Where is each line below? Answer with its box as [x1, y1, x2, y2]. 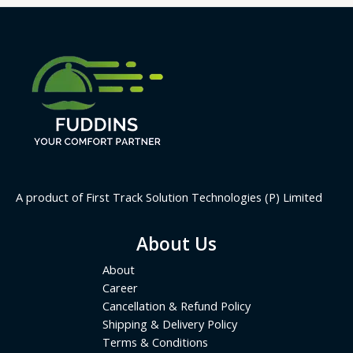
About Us [136, 231, 217, 256]
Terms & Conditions [102, 333, 208, 350]
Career [102, 279, 138, 295]
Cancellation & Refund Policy [102, 297, 251, 314]
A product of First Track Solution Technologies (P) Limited [16, 189, 322, 206]
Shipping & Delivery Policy [102, 315, 237, 332]
